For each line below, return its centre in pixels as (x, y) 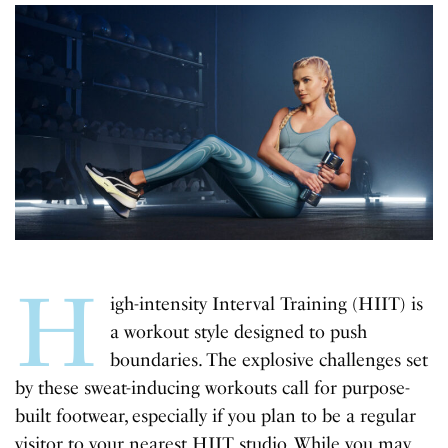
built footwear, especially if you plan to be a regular (216, 416)
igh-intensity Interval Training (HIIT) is (266, 304)
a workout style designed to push (238, 332)
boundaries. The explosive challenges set (268, 360)
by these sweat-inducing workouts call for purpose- (213, 388)
